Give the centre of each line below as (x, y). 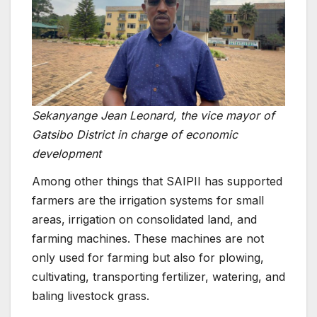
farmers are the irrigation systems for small (148, 201)
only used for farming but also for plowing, (148, 258)
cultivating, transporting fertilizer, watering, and (158, 277)
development (67, 153)
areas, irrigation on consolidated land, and (144, 220)
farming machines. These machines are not (148, 239)
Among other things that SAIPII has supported (157, 181)
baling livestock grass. (91, 296)
